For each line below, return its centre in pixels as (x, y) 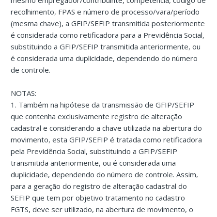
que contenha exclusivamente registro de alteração (97, 116)
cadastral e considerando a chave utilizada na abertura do (107, 128)
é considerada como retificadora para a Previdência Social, (108, 35)
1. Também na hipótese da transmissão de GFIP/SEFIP (103, 105)
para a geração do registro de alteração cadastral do (99, 186)
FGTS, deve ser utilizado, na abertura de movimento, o (102, 209)
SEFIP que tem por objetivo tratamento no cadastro (98, 198)
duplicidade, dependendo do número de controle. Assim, (105, 175)
